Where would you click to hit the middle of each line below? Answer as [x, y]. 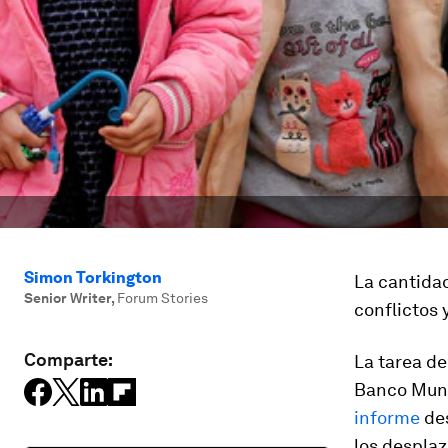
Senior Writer [67, 298]
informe [387, 417]
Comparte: [68, 359]
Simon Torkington [93, 277]
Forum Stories [162, 298]
